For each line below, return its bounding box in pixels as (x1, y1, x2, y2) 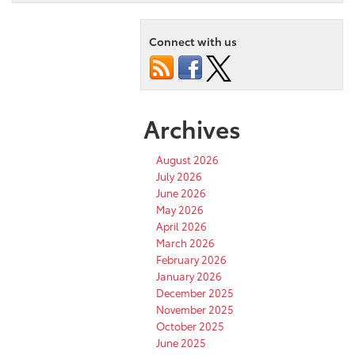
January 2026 (156, 268, 222, 283)
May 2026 (156, 201, 204, 216)
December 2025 (156, 284, 234, 300)
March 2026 (156, 235, 215, 250)
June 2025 (156, 334, 206, 349)
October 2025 (156, 318, 224, 333)
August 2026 (156, 151, 219, 166)
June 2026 (156, 185, 206, 200)
